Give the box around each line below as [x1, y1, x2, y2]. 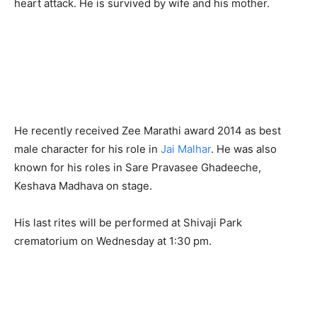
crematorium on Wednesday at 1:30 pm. [14, 234, 212, 248]
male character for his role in [14, 142, 161, 156]
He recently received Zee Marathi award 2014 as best [14, 123, 281, 137]
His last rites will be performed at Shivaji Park [14, 215, 242, 229]
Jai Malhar [161, 142, 211, 156]
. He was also [211, 142, 277, 156]
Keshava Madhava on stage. [14, 178, 152, 192]
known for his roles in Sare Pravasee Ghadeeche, [14, 160, 261, 174]
